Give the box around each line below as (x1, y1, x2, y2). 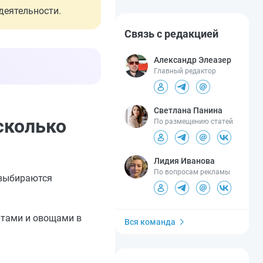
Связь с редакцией (124, 28, 218, 41)
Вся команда (124, 217, 176, 227)
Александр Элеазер (154, 55, 231, 65)
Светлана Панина (154, 106, 222, 116)
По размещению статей (154, 117, 233, 126)
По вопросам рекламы (154, 168, 230, 177)
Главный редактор (154, 67, 216, 76)
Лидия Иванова (154, 156, 215, 166)
